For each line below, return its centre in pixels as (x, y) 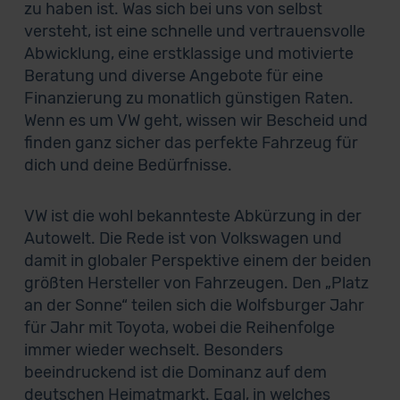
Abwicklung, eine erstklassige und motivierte (188, 54)
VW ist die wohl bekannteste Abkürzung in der (192, 216)
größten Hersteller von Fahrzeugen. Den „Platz (196, 283)
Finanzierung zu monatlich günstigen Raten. (188, 98)
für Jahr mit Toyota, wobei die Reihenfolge (179, 328)
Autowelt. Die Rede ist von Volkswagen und (183, 238)
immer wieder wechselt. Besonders (153, 350)
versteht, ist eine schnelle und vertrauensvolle (194, 31)
